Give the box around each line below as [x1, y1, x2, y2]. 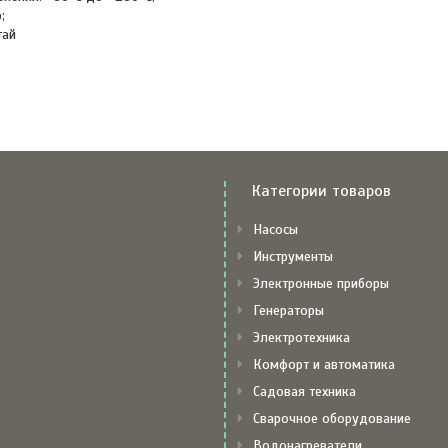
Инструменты [253, 248, 333, 265]
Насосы [253, 221, 298, 238]
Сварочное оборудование [253, 410, 411, 427]
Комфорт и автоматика [253, 356, 395, 373]
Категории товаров [252, 181, 391, 201]
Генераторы [253, 302, 324, 319]
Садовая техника [253, 383, 356, 400]
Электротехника [253, 329, 350, 346]
